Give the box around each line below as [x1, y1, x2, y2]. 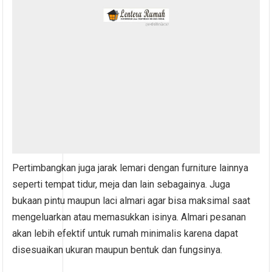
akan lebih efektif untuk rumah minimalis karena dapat [12, 227, 239, 239]
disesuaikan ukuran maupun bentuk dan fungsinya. [12, 243, 223, 256]
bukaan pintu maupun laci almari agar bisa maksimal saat [12, 194, 251, 206]
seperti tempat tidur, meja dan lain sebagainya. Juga [12, 178, 231, 190]
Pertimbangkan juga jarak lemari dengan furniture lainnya [12, 161, 249, 174]
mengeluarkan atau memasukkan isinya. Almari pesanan [12, 211, 246, 223]
